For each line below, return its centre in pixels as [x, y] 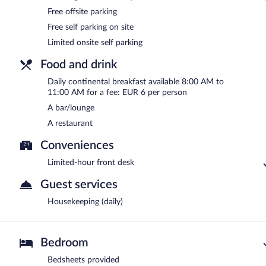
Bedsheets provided [83, 260]
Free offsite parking [82, 12]
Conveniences [77, 146]
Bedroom [64, 243]
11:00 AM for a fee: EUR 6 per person [117, 93]
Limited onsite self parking [95, 43]
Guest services [79, 185]
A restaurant [70, 124]
